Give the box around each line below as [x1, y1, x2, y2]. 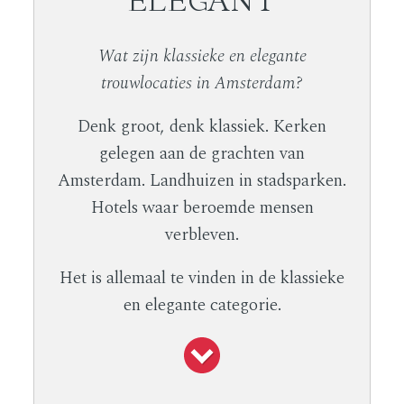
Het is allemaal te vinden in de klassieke [60, 264, 344, 291]
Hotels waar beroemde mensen [90, 195, 314, 222]
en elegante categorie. [123, 291, 281, 318]
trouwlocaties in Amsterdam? [101, 70, 303, 97]
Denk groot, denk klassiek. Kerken [78, 114, 326, 141]
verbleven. [165, 222, 239, 249]
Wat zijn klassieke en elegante [97, 43, 307, 70]
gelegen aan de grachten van [99, 141, 305, 168]
